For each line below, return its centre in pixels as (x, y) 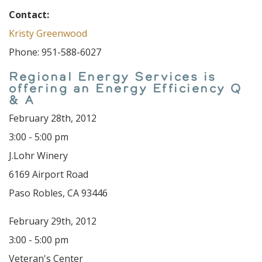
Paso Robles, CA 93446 (58, 193)
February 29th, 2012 (53, 221)
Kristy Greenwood (48, 33)
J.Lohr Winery (39, 156)
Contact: (29, 15)
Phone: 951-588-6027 (55, 52)
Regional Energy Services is (113, 77)
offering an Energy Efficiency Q (125, 88)
